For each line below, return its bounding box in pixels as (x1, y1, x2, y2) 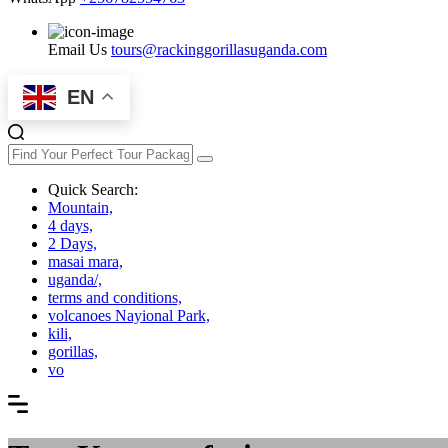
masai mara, (48, 252, 123, 270)
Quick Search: (48, 180, 138, 198)
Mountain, (48, 198, 113, 216)
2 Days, (48, 234, 97, 252)
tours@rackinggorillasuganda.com (111, 40, 327, 58)
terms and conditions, (48, 288, 182, 306)
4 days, (48, 216, 93, 234)
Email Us (48, 40, 107, 58)
